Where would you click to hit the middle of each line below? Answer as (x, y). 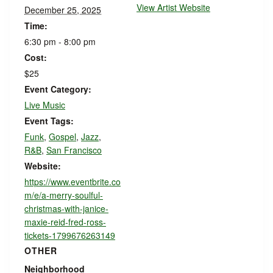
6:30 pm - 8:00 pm (60, 41)
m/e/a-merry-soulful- (64, 195)
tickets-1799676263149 (70, 235)
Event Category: (58, 89)
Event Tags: (49, 121)
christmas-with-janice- (66, 208)
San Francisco (74, 150)
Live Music (45, 105)
